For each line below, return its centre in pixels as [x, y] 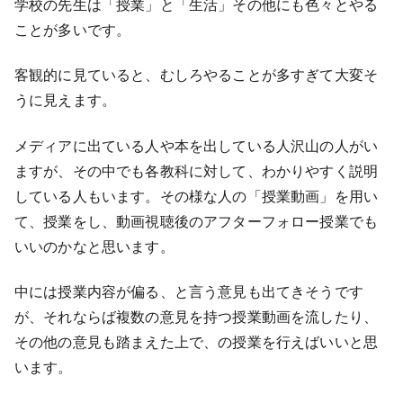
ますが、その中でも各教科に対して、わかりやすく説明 [196, 170]
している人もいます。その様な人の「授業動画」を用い [197, 196]
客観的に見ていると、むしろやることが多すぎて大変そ [197, 75]
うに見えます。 [66, 100]
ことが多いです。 [73, 29]
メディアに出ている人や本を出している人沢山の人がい [197, 145]
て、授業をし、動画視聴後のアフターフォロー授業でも [196, 221]
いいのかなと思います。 [94, 246]
